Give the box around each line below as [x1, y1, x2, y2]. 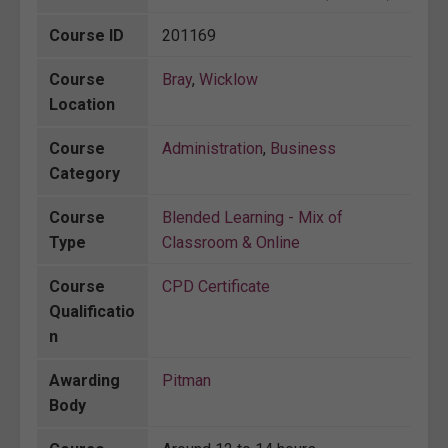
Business [270, 138, 336, 158]
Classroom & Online [162, 232, 300, 252]
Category [49, 163, 120, 183]
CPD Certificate [162, 276, 270, 296]
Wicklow [199, 69, 258, 89]
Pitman [162, 370, 211, 390]
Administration [162, 138, 263, 158]
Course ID [49, 25, 124, 45]
